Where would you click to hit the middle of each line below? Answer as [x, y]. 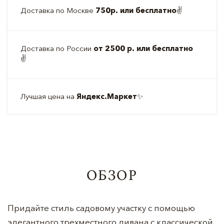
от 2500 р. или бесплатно [143, 48]
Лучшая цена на [48, 96]
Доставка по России [57, 48]
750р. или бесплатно [136, 10]
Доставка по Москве [58, 10]
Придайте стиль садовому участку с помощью [101, 208]
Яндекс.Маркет [107, 96]
